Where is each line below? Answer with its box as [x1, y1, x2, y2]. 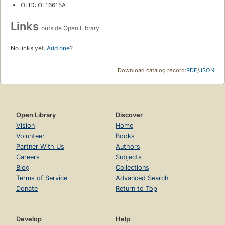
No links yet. [11, 44, 47, 52]
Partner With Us [16, 142, 64, 150]
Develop [16, 215, 42, 223]
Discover [116, 110, 143, 119]
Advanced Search [116, 174, 169, 182]
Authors [116, 142, 140, 150]
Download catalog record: [118, 66, 186, 74]
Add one [47, 44, 70, 52]
